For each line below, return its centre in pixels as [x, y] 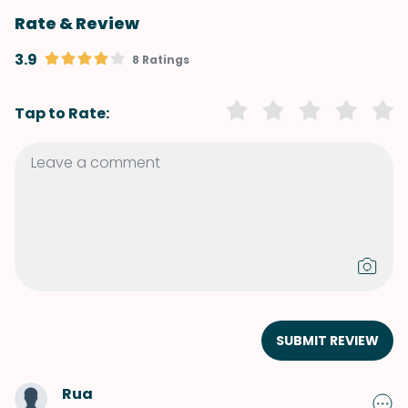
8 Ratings [161, 60]
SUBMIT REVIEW [327, 341]
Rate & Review [77, 23]
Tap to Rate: [62, 113]
